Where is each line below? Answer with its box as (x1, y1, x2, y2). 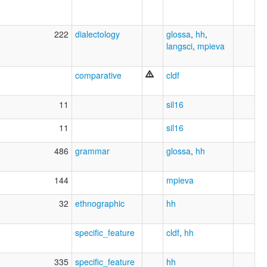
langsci (166, 40, 193, 52)
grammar (75, 145, 110, 157)
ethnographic (75, 197, 125, 210)
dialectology (75, 28, 120, 41)
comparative (75, 69, 122, 82)
